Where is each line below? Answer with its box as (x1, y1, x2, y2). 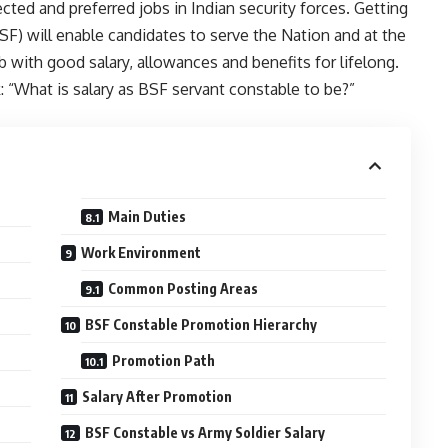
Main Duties (108, 208, 187, 226)
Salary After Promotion (82, 388, 233, 406)
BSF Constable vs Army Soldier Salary (85, 424, 326, 442)
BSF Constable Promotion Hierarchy (85, 316, 318, 334)
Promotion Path (112, 352, 216, 370)
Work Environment (81, 244, 202, 262)
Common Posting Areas (108, 280, 259, 298)
